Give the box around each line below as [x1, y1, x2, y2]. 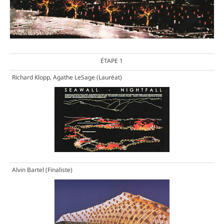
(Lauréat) [94, 73, 122, 82]
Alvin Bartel [11, 165, 44, 174]
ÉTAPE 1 [100, 56, 123, 65]
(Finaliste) [43, 165, 72, 174]
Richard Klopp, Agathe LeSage [11, 73, 95, 82]
